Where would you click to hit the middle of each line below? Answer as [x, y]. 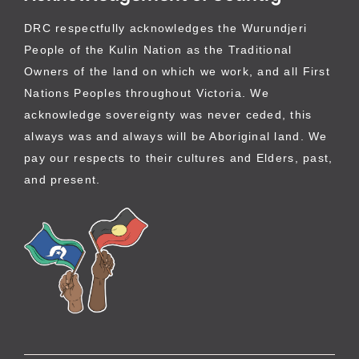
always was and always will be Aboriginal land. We [176, 136]
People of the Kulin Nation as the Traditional [158, 49]
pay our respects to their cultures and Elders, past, [179, 157]
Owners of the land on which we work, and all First [177, 71]
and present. [63, 179]
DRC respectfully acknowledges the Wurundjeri [166, 28]
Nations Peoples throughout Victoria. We [147, 93]
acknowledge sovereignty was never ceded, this [168, 114]
